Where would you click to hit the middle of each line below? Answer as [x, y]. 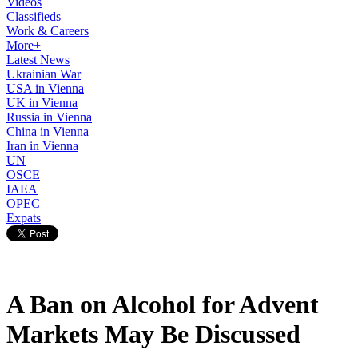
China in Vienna [48, 131]
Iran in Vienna [42, 146]
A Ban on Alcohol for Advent [163, 305]
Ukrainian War [44, 74]
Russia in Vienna [49, 117]
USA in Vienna [45, 88]
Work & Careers [48, 31]
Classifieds [34, 16]
